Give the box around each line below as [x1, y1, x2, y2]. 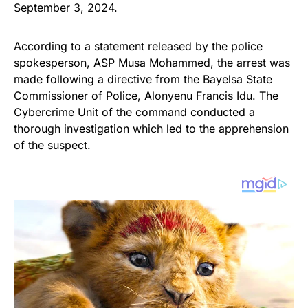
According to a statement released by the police [14, 39, 263, 54]
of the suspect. [14, 138, 91, 153]
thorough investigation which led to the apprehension [14, 122, 289, 136]
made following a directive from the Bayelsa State [14, 72, 272, 87]
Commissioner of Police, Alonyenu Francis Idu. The [14, 89, 278, 103]
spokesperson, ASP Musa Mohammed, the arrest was [14, 56, 290, 70]
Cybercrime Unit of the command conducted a [14, 105, 255, 120]
